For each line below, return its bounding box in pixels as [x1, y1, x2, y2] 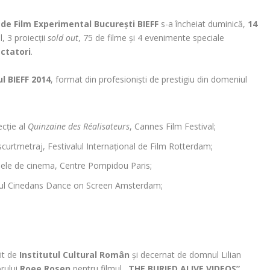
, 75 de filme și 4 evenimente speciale [78, 32, 225, 44]
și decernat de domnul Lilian [130, 249, 242, 261]
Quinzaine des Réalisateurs [28, 120, 130, 132]
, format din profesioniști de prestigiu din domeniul [51, 73, 248, 85]
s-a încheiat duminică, [159, 18, 248, 30]
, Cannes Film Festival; [130, 120, 216, 132]
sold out [48, 32, 79, 44]
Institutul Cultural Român [19, 249, 130, 261]
